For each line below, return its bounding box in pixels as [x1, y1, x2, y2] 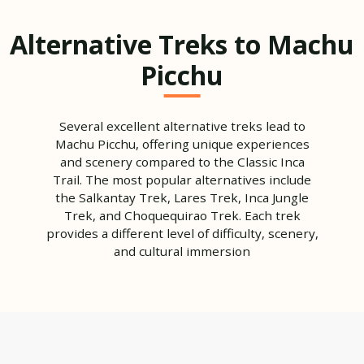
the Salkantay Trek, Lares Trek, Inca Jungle [55, 188, 309, 206]
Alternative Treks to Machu [10, 26, 354, 62]
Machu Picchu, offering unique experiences [54, 135, 310, 152]
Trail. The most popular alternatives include [53, 171, 311, 188]
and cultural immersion [114, 242, 250, 259]
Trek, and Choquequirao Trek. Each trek [63, 206, 301, 223]
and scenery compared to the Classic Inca [59, 153, 305, 170]
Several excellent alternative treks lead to [58, 117, 305, 134]
